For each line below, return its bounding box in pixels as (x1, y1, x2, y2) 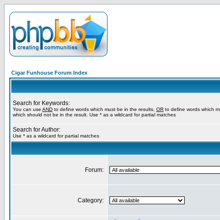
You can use (13, 107, 42, 112)
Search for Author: (13, 126, 60, 133)
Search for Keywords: (13, 100, 70, 107)
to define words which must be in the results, (53, 107, 156, 112)
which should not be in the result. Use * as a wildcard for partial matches (13, 112, 176, 117)
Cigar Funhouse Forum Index (11, 70, 87, 76)
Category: (78, 197, 105, 204)
